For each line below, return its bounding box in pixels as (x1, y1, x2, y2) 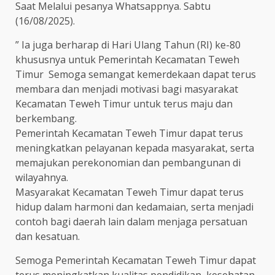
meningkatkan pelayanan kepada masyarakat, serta (15, 141, 254, 155)
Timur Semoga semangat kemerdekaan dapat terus (15, 67, 256, 81)
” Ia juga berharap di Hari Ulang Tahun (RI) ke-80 (15, 37, 241, 52)
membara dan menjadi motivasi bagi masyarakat (15, 82, 238, 96)
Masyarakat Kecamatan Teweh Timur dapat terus (15, 185, 244, 199)
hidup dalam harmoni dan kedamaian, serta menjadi (15, 199, 254, 214)
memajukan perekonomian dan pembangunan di (15, 155, 241, 169)
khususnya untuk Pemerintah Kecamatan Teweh (15, 52, 239, 66)
